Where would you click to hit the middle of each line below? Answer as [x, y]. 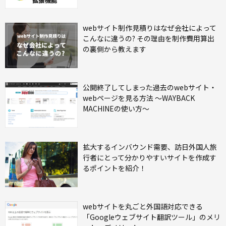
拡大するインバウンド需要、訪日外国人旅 [150, 147]
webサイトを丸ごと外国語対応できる [143, 207]
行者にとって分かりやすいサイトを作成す [150, 158]
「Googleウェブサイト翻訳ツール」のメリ [152, 217]
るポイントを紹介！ [115, 168]
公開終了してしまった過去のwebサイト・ [150, 88]
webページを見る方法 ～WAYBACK [139, 98]
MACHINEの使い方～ [116, 109]
